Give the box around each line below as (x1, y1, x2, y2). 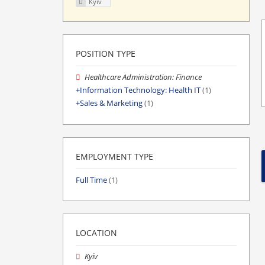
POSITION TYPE (76, 48, 135, 60)
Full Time (76, 174, 107, 185)
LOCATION (76, 227, 117, 238)
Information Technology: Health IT (80, 85, 201, 96)
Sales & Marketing (80, 98, 143, 109)
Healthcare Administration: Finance (85, 72, 202, 83)
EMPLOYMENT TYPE (76, 150, 153, 162)
